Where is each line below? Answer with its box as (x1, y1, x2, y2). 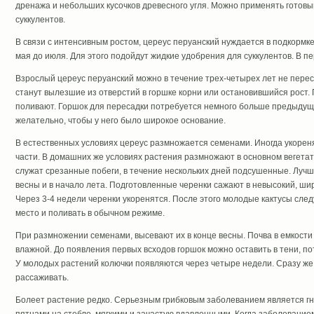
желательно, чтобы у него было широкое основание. (15, 116, 226, 125)
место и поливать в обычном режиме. (15, 208, 165, 218)
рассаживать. (15, 273, 69, 282)
